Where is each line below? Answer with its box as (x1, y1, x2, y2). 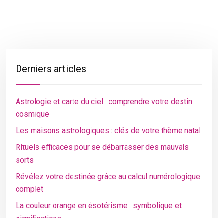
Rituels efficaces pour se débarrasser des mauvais (16, 143, 189, 152)
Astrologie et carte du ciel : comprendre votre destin (16, 97, 192, 106)
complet (16, 184, 43, 194)
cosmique (16, 109, 49, 119)
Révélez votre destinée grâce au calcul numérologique (16, 172, 200, 181)
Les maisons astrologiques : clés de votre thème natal (16, 126, 200, 135)
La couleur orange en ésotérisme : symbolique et (16, 201, 182, 210)
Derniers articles (16, 63, 86, 74)
